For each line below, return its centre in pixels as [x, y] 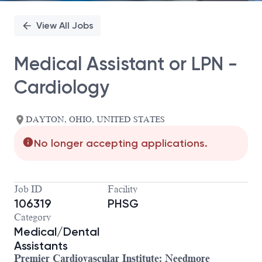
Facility [123, 190]
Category [32, 218]
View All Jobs [65, 25]
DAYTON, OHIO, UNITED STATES [95, 120]
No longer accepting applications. [121, 144]
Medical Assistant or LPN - [126, 63]
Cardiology [62, 87]
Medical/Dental [57, 232]
